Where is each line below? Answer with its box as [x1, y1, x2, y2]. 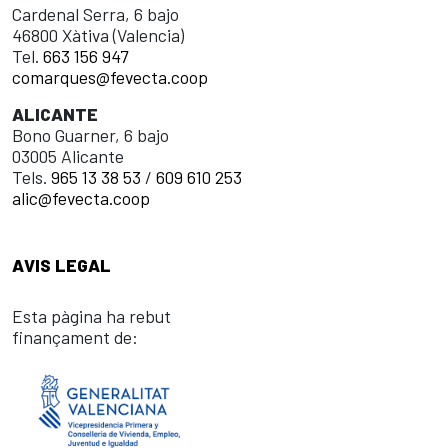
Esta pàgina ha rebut [12, 304, 171, 327]
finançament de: [12, 325, 138, 348]
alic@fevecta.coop [12, 186, 150, 209]
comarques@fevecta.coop [12, 65, 208, 88]
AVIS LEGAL [12, 253, 111, 276]
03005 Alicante [12, 144, 124, 167]
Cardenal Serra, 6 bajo [12, 2, 179, 25]
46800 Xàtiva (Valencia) [12, 23, 184, 46]
